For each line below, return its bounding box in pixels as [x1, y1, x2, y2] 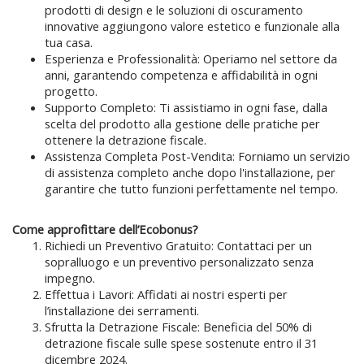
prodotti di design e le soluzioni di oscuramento [45, 2, 303, 19]
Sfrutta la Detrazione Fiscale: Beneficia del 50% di [45, 318, 312, 336]
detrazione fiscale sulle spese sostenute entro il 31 [45, 335, 318, 352]
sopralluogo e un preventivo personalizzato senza [45, 253, 314, 271]
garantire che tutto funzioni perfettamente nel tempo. [45, 180, 338, 197]
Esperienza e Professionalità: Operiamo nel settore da [45, 50, 337, 67]
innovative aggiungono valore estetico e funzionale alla [45, 18, 340, 35]
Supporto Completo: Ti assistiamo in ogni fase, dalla [45, 99, 327, 116]
